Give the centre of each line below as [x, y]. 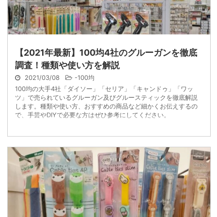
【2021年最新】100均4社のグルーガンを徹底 [106, 53]
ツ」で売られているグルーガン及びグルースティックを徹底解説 [106, 97]
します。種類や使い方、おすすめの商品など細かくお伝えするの [106, 106]
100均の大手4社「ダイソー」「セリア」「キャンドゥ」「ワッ [104, 89]
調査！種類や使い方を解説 [67, 65]
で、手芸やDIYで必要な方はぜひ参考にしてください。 [93, 115]
